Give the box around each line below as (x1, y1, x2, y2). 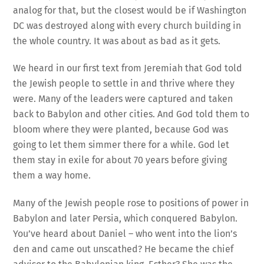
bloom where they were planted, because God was (13, 124, 229, 136)
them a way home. (13, 170, 91, 181)
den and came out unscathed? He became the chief (13, 243, 234, 255)
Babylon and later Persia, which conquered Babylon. (13, 213, 238, 225)
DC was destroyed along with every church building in (13, 19, 242, 31)
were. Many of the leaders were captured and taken (13, 93, 233, 105)
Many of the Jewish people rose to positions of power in (13, 197, 249, 209)
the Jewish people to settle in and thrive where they (13, 78, 235, 90)
